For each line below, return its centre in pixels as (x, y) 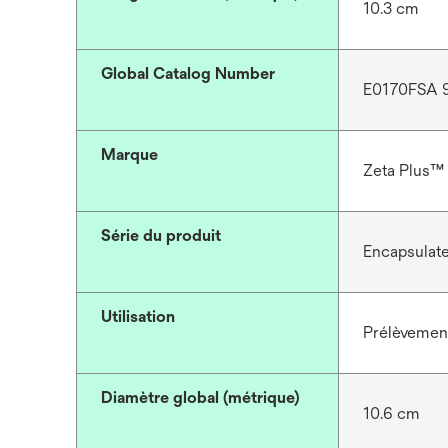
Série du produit (161, 235)
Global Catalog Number (188, 73)
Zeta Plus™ (403, 170)
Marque (129, 154)
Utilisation (138, 316)
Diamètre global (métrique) (200, 397)
